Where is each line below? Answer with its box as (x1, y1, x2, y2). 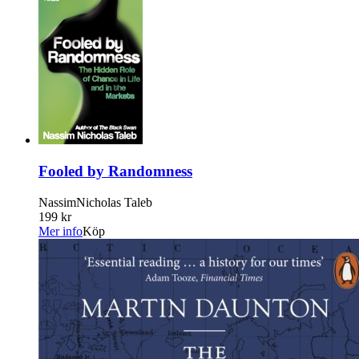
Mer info (38, 224, 83, 238)
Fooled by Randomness (38, 162, 192, 179)
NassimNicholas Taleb (38, 195, 152, 209)
